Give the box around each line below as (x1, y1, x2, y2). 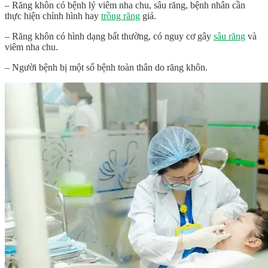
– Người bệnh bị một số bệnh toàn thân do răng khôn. (5, 62, 208, 73)
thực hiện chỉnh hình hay (5, 11, 101, 22)
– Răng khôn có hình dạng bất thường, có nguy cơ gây (5, 31, 214, 42)
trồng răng (101, 11, 140, 22)
